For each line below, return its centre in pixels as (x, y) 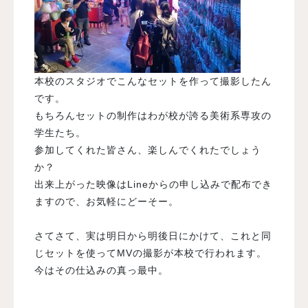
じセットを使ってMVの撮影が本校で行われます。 (151, 253)
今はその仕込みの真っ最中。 (101, 270)
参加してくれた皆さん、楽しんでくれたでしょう (148, 150)
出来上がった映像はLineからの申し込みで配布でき (153, 184)
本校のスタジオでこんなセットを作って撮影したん (153, 81)
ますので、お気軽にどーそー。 (107, 201)
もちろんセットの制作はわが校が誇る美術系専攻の (153, 115)
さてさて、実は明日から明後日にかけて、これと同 (153, 235)
